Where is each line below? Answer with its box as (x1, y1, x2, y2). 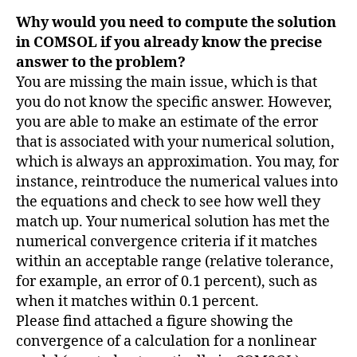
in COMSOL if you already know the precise (16, 33, 322, 52)
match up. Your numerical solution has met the (16, 212, 330, 231)
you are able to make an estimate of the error (16, 112, 318, 131)
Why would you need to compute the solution (16, 13, 336, 32)
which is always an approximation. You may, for (16, 152, 339, 171)
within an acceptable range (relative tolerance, (16, 252, 334, 271)
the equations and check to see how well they (16, 192, 320, 211)
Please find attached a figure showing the (16, 312, 293, 331)
